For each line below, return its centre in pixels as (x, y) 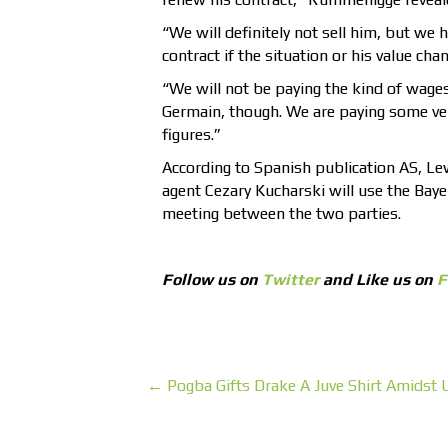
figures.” (191, 134)
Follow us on (212, 279)
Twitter (290, 279)
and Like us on (378, 279)
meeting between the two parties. (281, 213)
